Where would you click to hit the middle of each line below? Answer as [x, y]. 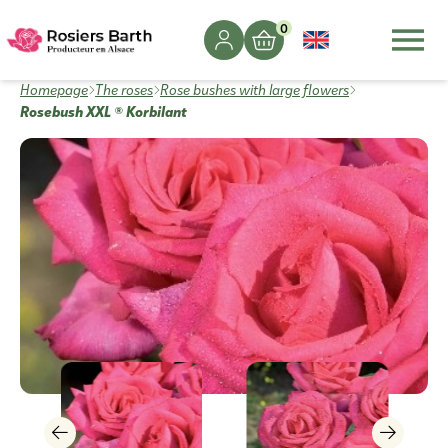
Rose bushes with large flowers [254, 89]
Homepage [54, 89]
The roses [124, 89]
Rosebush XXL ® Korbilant [103, 110]
